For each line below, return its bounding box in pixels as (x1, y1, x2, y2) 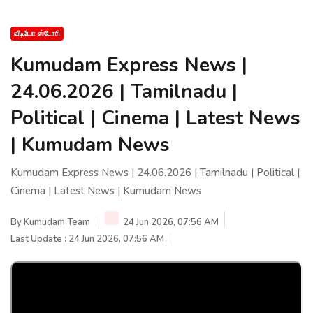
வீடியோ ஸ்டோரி (14, 28, 60, 38)
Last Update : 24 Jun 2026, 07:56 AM (10, 232, 164, 245)
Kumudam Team (24, 215, 90, 228)
